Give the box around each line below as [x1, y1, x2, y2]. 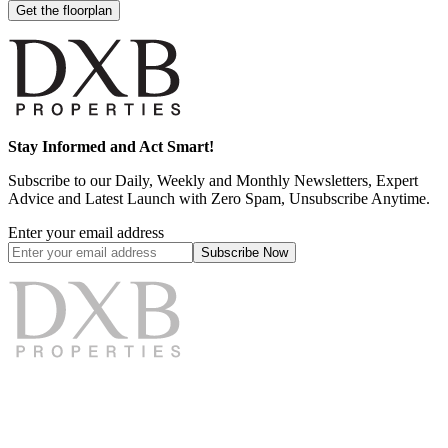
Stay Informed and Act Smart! [8, 138, 214, 156]
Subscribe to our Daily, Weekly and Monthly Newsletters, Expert [8, 172, 418, 190]
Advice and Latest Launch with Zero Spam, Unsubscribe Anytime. [8, 190, 430, 208]
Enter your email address [8, 224, 164, 242]
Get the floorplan [16, 3, 112, 19]
